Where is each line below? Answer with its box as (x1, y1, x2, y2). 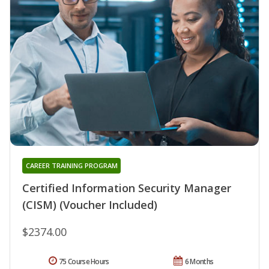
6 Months (184, 256, 214, 267)
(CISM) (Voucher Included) (22, 197, 157, 212)
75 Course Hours (59, 256, 109, 267)
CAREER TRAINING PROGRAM (25, 160, 118, 170)
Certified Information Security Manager (22, 180, 231, 195)
